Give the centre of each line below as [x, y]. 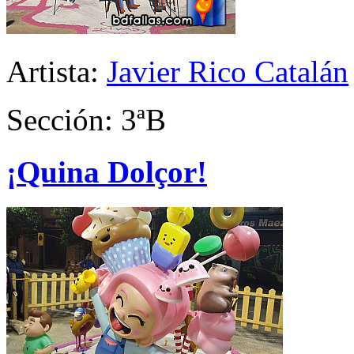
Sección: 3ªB [86, 120]
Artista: [56, 72]
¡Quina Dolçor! [107, 172]
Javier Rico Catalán [228, 72]
